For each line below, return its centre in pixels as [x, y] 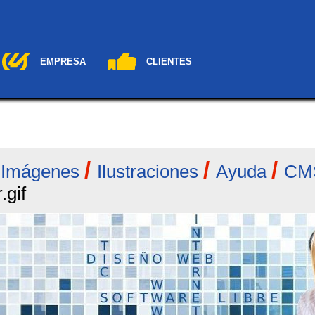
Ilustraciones [147, 171]
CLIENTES [169, 62]
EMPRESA [63, 62]
